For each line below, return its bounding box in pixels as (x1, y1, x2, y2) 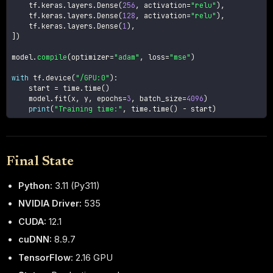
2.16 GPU (73, 252, 113, 263)
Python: (18, 180, 53, 191)
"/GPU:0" (76, 73, 110, 83)
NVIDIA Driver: (18, 198, 82, 209)
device (46, 73, 72, 83)
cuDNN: (18, 234, 52, 245)
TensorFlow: (18, 252, 74, 263)
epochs (93, 94, 123, 104)
